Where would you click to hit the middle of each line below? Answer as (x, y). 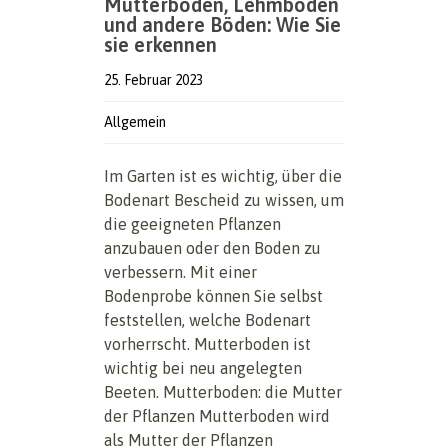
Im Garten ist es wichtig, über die (223, 175)
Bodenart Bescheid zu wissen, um (224, 199)
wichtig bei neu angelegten (203, 367)
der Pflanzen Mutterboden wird (217, 415)
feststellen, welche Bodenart (207, 319)
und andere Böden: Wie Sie (222, 24)
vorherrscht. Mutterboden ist (207, 343)
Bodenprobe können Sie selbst (213, 295)
